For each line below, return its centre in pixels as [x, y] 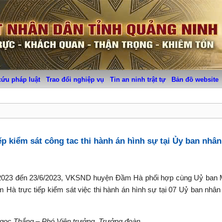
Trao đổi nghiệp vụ [75, 80]
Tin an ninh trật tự [138, 80]
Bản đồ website [195, 80]
